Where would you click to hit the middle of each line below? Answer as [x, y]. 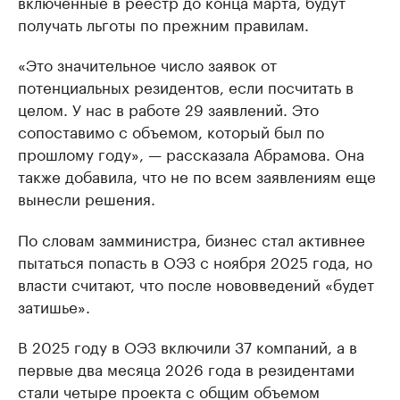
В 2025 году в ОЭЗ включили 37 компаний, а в [187, 345]
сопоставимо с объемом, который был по [171, 130]
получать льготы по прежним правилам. [163, 23]
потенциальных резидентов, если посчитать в [186, 85]
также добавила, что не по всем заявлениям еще [197, 175]
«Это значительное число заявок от [147, 63]
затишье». [54, 305]
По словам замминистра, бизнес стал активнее [192, 238]
